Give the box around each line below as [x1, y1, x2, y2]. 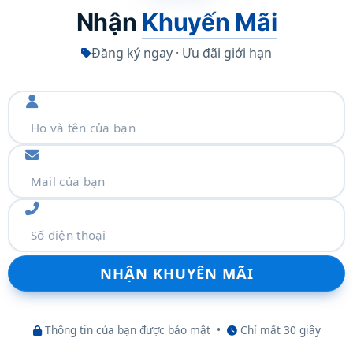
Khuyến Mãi [142, 8, 277, 37]
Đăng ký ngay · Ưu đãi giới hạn [91, 44, 272, 62]
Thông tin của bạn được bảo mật [41, 322, 210, 338]
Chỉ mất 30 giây [236, 322, 321, 338]
